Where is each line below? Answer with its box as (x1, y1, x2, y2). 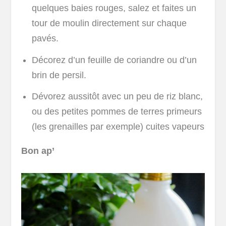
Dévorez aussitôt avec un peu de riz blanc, (31, 91, 203, 102)
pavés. (31, 33, 59, 44)
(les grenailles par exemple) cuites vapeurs (31, 122, 204, 132)
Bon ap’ (21, 146, 55, 156)
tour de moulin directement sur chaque (31, 18, 187, 29)
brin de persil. (31, 70, 89, 80)
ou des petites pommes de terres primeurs (31, 106, 202, 117)
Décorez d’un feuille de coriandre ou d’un (31, 54, 197, 65)
